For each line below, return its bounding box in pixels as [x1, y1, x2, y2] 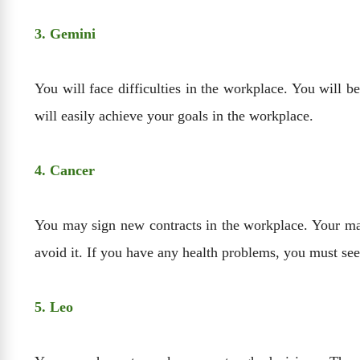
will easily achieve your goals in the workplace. [35, 107, 313, 124]
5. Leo [35, 298, 73, 315]
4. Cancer [35, 162, 95, 178]
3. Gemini [35, 25, 96, 42]
